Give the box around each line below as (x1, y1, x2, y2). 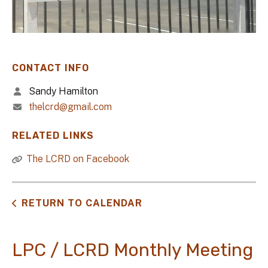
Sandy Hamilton (26, 86, 98, 98)
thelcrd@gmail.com (29, 101, 112, 113)
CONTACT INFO (12, 62, 89, 74)
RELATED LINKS (12, 130, 94, 142)
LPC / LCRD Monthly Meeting (12, 239, 253, 261)
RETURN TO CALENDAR (22, 197, 142, 209)
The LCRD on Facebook (26, 153, 129, 165)
